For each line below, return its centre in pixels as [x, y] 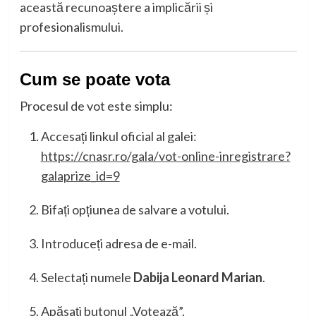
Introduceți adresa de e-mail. [119, 244]
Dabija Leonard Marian [197, 278]
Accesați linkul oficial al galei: [119, 136]
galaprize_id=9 [80, 176]
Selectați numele [87, 278]
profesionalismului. [71, 27]
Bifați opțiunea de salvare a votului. [135, 210]
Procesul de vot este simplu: [96, 106]
